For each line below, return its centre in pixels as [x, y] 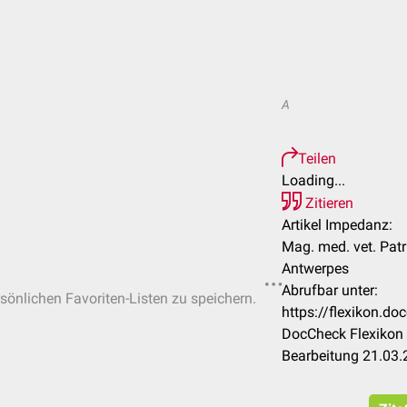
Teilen [317, 159]
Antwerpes [315, 268]
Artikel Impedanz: [337, 225]
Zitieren [328, 203]
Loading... [313, 180]
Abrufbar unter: [330, 290]
